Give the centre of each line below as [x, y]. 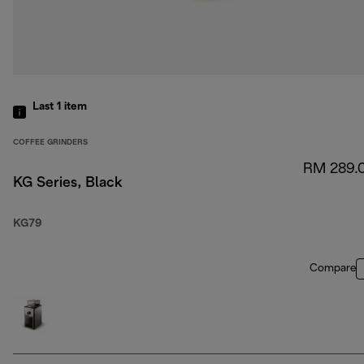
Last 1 [48, 107]
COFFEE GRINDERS [50, 143]
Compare [333, 269]
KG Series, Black [68, 184]
